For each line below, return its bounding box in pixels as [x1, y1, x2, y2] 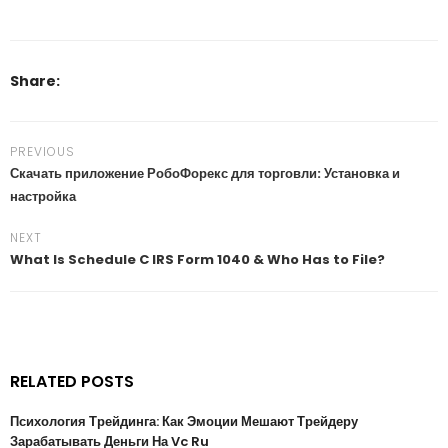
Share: [10, 71, 63, 91]
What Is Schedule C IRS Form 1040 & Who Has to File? [10, 250, 385, 269]
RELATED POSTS [10, 370, 134, 393]
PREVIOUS [10, 143, 75, 160]
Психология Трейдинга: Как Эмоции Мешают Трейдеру [10, 412, 358, 431]
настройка [10, 187, 76, 206]
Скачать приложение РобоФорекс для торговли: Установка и [10, 164, 400, 183]
